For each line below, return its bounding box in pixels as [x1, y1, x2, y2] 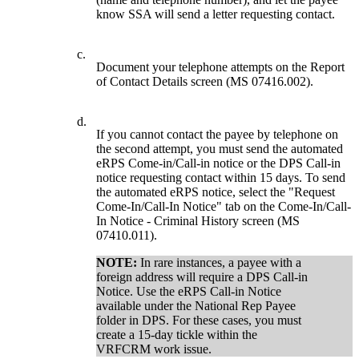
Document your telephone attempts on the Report [96, 59, 345, 74]
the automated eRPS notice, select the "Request [96, 184, 336, 199]
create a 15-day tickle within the [96, 327, 258, 341]
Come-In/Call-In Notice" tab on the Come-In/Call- [96, 199, 352, 213]
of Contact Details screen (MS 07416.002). [96, 74, 314, 88]
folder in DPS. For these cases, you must [96, 313, 302, 327]
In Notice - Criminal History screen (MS [96, 213, 301, 228]
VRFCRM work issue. [96, 341, 212, 356]
